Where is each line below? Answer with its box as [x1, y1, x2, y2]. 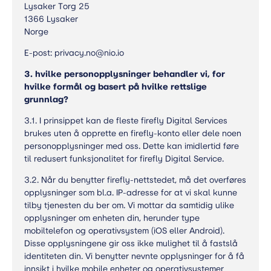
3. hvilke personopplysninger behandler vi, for [24, 69, 225, 79]
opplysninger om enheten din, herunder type [24, 213, 200, 223]
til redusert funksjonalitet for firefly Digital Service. [24, 154, 224, 164]
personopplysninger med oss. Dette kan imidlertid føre [24, 141, 239, 151]
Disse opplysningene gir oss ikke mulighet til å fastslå [24, 238, 238, 249]
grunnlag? [24, 94, 68, 105]
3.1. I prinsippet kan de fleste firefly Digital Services [24, 116, 227, 126]
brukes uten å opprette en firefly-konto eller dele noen [24, 128, 241, 139]
